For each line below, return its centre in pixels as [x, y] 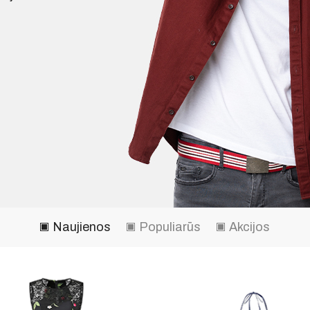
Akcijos [249, 227]
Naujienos [82, 227]
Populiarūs [170, 227]
